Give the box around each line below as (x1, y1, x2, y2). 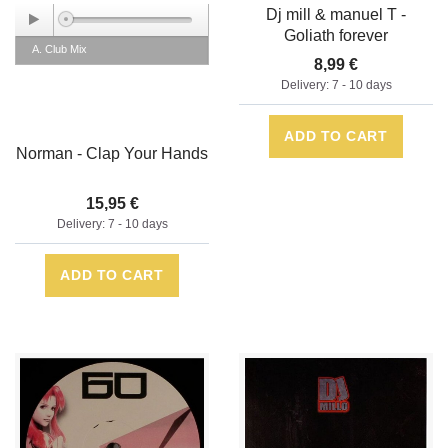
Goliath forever (284, 27, 388, 45)
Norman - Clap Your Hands (16, 145, 208, 163)
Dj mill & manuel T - (266, 6, 406, 24)
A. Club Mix (32, 43, 87, 56)
